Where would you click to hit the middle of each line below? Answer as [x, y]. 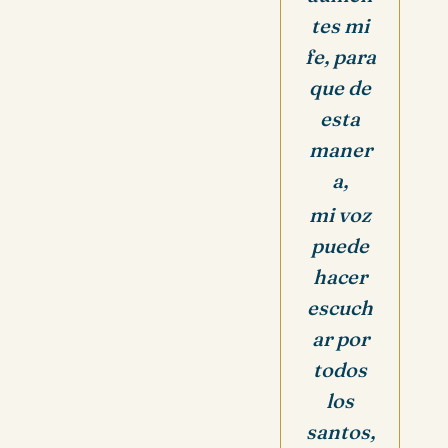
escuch [340, 308]
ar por [340, 339]
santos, [340, 432]
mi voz [340, 215]
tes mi [340, 26]
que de [340, 88]
